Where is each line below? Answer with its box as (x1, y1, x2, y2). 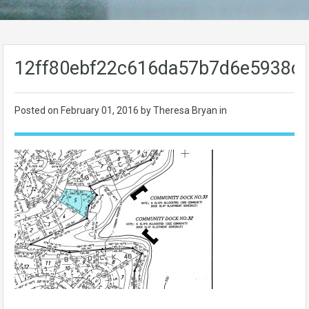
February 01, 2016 (61, 105, 141, 116)
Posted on (14, 105, 61, 116)
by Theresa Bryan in (141, 105, 227, 116)
